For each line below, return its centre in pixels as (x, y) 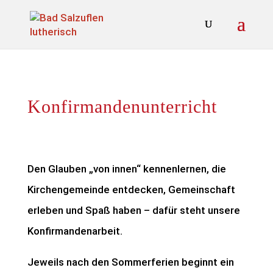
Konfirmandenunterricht (122, 106)
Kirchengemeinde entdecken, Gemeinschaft (131, 190)
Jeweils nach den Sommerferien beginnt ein (130, 262)
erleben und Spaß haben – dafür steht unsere (133, 210)
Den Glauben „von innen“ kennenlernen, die (126, 169)
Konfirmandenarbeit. (75, 231)
